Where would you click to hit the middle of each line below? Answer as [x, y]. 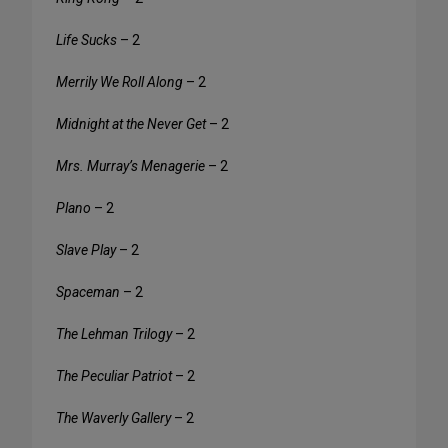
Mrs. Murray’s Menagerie [130, 166]
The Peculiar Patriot [114, 376]
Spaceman [88, 292]
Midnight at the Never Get [131, 124]
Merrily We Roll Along [119, 82]
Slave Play [86, 250]
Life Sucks [86, 40]
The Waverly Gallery [113, 418]
